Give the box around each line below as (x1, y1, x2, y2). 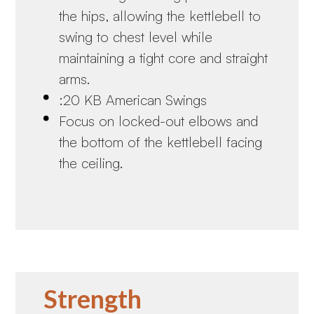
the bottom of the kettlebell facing (59, 132, 263, 151)
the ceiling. (59, 153, 124, 172)
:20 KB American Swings (59, 90, 207, 109)
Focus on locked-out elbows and (59, 111, 259, 130)
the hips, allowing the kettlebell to (59, 6, 261, 25)
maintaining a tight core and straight (59, 48, 268, 67)
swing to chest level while (59, 27, 213, 46)
